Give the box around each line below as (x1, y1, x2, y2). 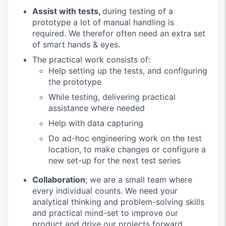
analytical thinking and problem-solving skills (32, 197, 204, 207)
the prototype (48, 77, 101, 87)
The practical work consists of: (32, 54, 150, 65)
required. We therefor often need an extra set (32, 28, 205, 38)
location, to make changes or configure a (48, 144, 206, 154)
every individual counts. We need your (32, 186, 178, 196)
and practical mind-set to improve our (32, 208, 178, 218)
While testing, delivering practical (48, 92, 176, 102)
